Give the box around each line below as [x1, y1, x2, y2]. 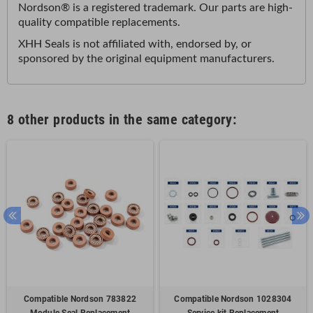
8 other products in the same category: [7, 111, 237, 128]
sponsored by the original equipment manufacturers [18, 53, 272, 64]
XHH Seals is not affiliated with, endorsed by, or [18, 38, 252, 50]
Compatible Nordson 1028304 [174, 294, 292, 304]
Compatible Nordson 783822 [24, 294, 136, 304]
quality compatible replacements [18, 17, 177, 28]
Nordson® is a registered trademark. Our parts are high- [18, 2, 293, 13]
